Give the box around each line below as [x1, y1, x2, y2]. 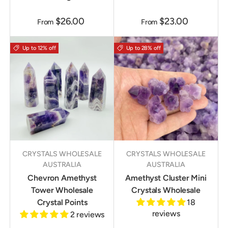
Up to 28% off [126, 45, 161, 52]
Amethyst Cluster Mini [125, 173, 207, 183]
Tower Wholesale [31, 185, 93, 195]
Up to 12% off [22, 45, 56, 52]
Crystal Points [37, 197, 88, 208]
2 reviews [70, 210, 105, 220]
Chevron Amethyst [27, 173, 97, 183]
